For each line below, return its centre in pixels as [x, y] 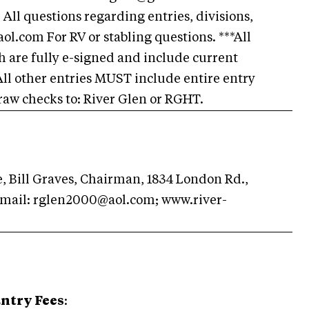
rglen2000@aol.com [94, 201]
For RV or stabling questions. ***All [148, 38]
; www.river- [191, 201]
